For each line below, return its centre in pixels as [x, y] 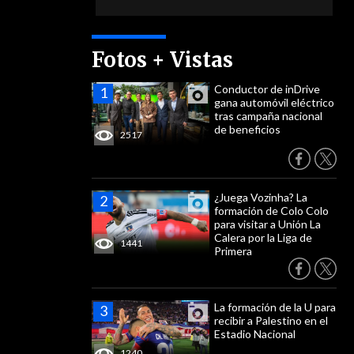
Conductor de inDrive [267, 89]
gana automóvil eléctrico [274, 102]
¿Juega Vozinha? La [261, 197]
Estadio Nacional [255, 334]
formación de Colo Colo [271, 211]
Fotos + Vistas [162, 60]
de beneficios [247, 129]
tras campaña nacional [268, 116]
